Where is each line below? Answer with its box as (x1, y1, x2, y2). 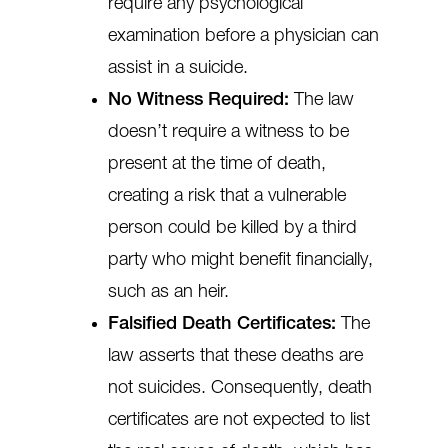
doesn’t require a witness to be (108, 122, 349, 142)
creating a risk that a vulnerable (108, 186, 346, 206)
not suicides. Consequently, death (108, 378, 372, 398)
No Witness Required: (108, 90, 289, 110)
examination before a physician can (108, 26, 379, 46)
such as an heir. (108, 282, 229, 302)
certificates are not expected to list (108, 410, 370, 430)
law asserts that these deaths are (108, 346, 363, 366)
